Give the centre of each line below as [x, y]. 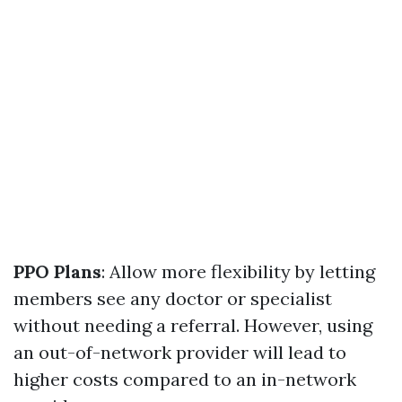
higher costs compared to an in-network [185, 379]
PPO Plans [57, 271]
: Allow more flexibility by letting [238, 271]
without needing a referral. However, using [193, 325]
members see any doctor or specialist [173, 298]
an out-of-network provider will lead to [180, 352]
